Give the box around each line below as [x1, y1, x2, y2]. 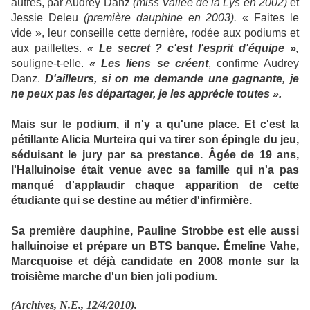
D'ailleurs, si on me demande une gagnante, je [44, 73, 299, 84]
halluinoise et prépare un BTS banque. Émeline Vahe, [11, 240, 299, 252]
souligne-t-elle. [11, 57, 90, 69]
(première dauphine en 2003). [83, 12, 237, 24]
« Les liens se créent [89, 57, 208, 69]
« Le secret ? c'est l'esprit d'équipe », [86, 42, 300, 54]
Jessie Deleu [11, 12, 84, 24]
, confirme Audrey [208, 57, 300, 69]
